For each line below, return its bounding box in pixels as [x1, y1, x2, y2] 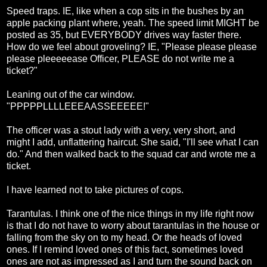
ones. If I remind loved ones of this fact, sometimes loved [7, 244, 243, 255]
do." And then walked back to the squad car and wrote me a [7, 149, 256, 160]
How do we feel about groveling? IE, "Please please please [7, 42, 257, 52]
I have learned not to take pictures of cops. [7, 185, 184, 195]
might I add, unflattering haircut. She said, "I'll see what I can [7, 137, 259, 148]
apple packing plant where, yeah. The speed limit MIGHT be [7, 18, 259, 29]
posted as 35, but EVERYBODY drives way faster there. [7, 30, 241, 41]
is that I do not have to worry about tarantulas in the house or [7, 221, 259, 231]
